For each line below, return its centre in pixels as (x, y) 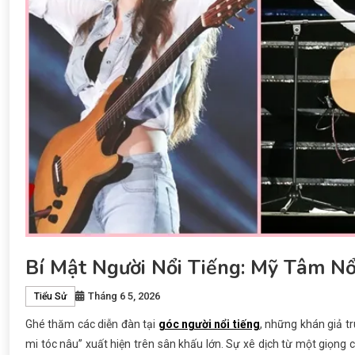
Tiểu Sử (50, 297)
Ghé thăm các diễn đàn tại (92, 324)
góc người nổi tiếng (209, 324)
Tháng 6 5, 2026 (124, 296)
